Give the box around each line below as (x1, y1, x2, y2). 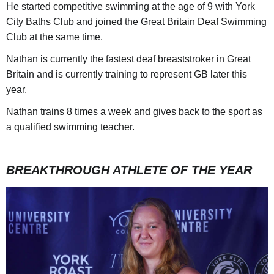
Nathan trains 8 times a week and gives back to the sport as (6, 106, 262, 117)
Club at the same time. (6, 31, 103, 42)
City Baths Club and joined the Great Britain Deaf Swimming (6, 16, 267, 27)
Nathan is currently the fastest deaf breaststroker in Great (6, 53, 251, 64)
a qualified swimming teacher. (6, 121, 135, 132)
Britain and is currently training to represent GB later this (6, 68, 247, 80)
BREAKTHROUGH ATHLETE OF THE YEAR (6, 163, 252, 177)
